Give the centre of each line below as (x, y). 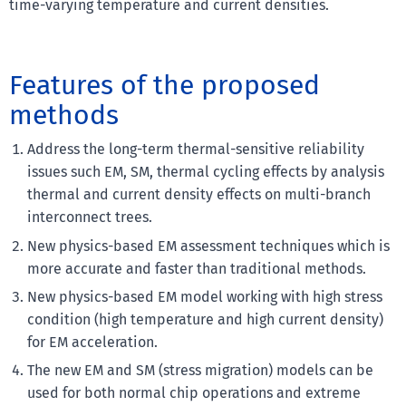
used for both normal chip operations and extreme (194, 393)
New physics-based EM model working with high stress (205, 297)
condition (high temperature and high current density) (205, 320)
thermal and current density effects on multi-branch (199, 195)
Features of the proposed (164, 86)
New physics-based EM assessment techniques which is (208, 246)
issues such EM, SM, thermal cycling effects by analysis (206, 172)
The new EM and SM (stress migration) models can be (200, 371)
